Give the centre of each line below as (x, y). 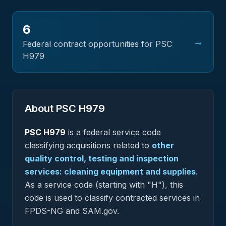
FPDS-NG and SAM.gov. (72, 211)
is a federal (89, 132)
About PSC (52, 108)
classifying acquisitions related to (87, 145)
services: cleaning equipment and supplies (110, 172)
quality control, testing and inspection (102, 158)
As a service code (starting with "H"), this (104, 185)
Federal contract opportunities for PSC (97, 44)
